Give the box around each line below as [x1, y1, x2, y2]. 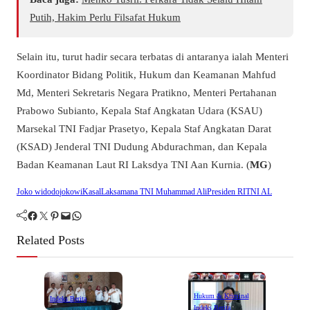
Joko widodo [17, 186, 60, 197]
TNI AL [246, 186, 272, 197]
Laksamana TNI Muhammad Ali [101, 186, 207, 197]
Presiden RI [207, 186, 246, 197]
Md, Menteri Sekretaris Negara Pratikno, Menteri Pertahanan [17, 86, 277, 99]
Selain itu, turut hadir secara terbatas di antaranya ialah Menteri [17, 51, 289, 63]
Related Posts [17, 232, 84, 247]
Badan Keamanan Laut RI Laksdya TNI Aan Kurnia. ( [17, 158, 250, 171]
